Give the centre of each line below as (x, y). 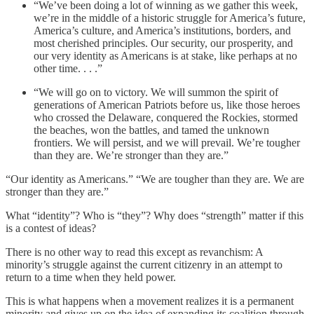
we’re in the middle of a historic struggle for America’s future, (170, 18)
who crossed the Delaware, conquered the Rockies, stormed (166, 117)
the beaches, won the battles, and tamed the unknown (151, 130)
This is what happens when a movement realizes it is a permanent (150, 301)
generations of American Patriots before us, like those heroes (167, 104)
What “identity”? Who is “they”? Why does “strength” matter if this (155, 215)
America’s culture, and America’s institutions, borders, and (162, 30)
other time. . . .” (68, 68)
